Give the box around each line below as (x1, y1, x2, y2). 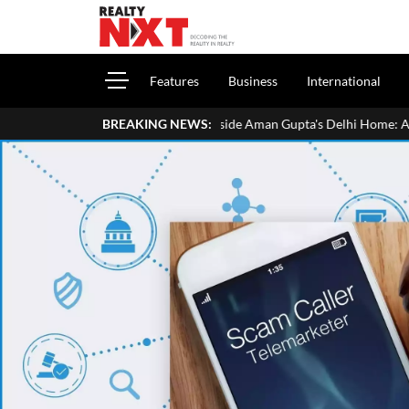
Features (150, 73, 199, 89)
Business (228, 73, 278, 89)
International (307, 73, 381, 89)
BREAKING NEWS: (102, 116, 212, 132)
